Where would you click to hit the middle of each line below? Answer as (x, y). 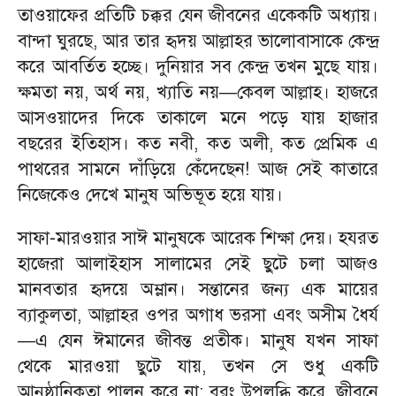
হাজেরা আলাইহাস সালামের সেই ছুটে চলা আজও (198, 264)
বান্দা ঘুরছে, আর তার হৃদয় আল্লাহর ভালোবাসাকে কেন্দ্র (198, 41)
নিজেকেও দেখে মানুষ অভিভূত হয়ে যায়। (150, 195)
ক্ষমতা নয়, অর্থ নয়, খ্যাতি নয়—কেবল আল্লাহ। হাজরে (198, 92)
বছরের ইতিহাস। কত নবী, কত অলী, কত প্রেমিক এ (198, 144)
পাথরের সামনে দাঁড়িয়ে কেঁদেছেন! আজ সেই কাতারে (198, 169)
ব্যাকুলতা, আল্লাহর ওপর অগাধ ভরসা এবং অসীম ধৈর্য (198, 315)
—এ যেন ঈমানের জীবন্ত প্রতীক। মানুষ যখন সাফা (198, 341)
